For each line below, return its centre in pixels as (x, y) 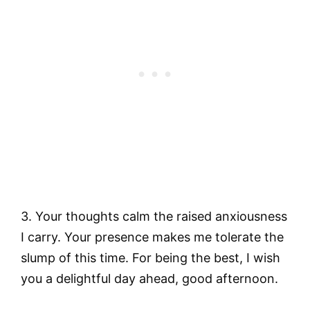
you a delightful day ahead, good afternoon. (149, 279)
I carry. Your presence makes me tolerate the (152, 237)
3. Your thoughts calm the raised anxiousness (154, 217)
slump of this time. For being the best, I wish (151, 258)
